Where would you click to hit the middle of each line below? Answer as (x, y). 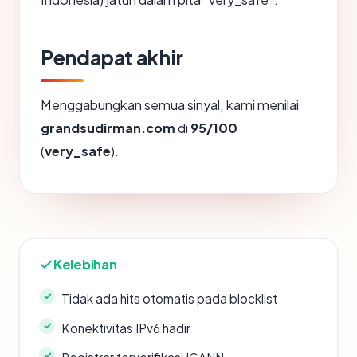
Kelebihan (85, 264)
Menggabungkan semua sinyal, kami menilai (170, 104)
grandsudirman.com (108, 127)
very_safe (78, 151)
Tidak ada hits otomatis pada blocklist (169, 298)
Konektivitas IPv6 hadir (126, 328)
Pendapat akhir (112, 57)
